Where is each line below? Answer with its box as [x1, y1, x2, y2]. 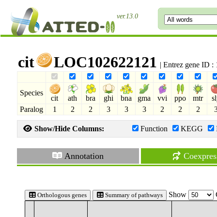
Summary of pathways [103, 191, 163, 199]
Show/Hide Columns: [32, 124, 104, 133]
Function [140, 124, 168, 133]
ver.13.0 [117, 13, 138, 20]
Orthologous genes [35, 191, 87, 199]
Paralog [19, 105, 43, 113]
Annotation [62, 151, 104, 161]
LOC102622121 [53, 53, 157, 71]
